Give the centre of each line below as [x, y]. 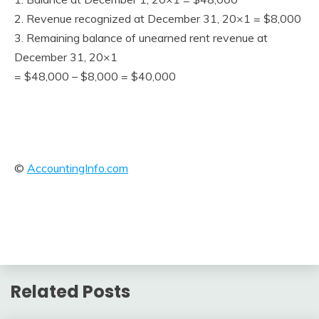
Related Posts [70, 291]
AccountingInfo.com [78, 168]
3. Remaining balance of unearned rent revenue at [141, 38]
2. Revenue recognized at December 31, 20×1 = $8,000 [158, 19]
